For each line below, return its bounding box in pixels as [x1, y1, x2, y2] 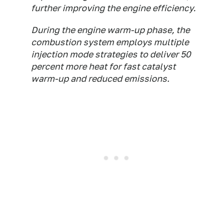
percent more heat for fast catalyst [31, 61, 176, 72]
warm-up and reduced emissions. [31, 73, 169, 84]
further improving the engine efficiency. [31, 3, 196, 13]
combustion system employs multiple [31, 37, 189, 47]
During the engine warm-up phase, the [31, 25, 190, 35]
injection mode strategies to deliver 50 [31, 49, 191, 59]
